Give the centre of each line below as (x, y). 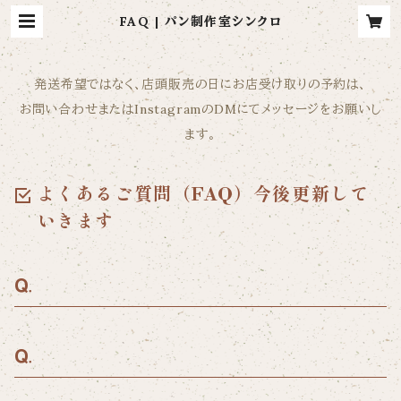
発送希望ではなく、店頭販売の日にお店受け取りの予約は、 (200, 84)
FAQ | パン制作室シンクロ (200, 21)
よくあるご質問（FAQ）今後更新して (203, 196)
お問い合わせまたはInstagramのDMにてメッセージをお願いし (200, 109)
